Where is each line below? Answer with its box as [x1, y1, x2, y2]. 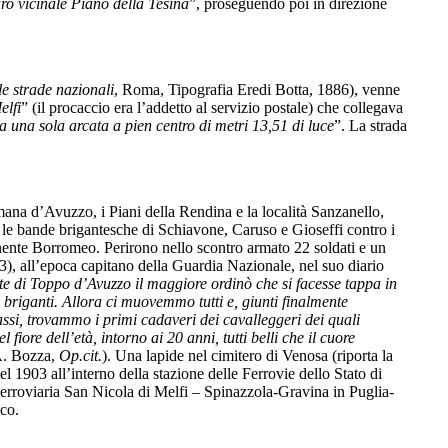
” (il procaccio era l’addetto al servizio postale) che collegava [21, 98, 403, 116]
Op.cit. [59, 346, 102, 364]
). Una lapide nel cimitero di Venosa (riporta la [102, 346, 393, 364]
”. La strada [334, 116, 407, 134]
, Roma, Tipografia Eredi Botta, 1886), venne [114, 80, 400, 98]
